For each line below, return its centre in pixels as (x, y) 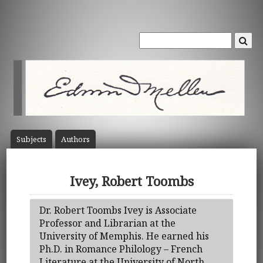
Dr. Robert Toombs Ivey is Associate (118, 210)
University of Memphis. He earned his (124, 236)
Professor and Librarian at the (108, 223)
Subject (29, 139)
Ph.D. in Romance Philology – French (121, 249)
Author (73, 139)
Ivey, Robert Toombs (131, 181)
